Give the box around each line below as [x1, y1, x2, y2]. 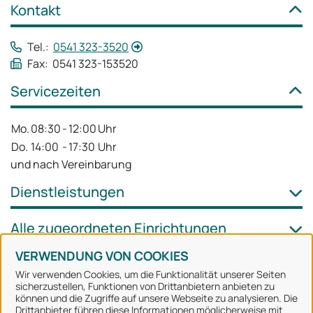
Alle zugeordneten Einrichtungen [10, 219, 226, 238]
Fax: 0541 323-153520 [27, 56, 138, 71]
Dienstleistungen [10, 182, 124, 201]
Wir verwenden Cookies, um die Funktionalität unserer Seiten [15, 268, 286, 281]
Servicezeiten [10, 82, 101, 101]
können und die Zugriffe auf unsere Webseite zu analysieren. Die [15, 291, 298, 305]
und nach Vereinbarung [10, 156, 131, 172]
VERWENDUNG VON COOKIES [15, 247, 189, 264]
